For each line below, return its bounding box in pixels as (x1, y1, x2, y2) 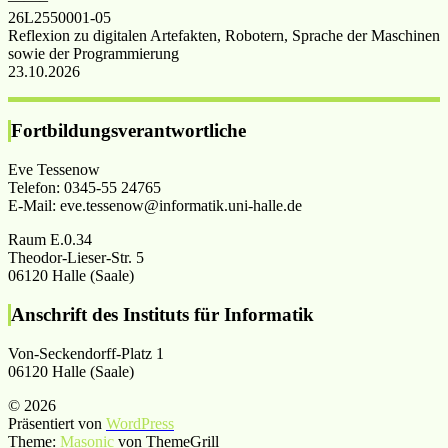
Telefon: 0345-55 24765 (8, 179, 161, 197)
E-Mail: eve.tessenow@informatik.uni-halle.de (8, 197, 302, 215)
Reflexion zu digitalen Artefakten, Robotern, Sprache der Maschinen (8, 26, 440, 44)
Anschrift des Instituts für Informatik (11, 303, 314, 325)
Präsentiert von (8, 414, 106, 432)
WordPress (106, 414, 174, 432)
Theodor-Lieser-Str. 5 (8, 249, 144, 267)
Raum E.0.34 (8, 231, 92, 249)
